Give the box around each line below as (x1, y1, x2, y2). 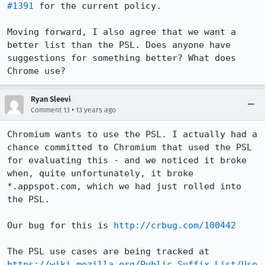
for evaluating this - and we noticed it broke (7, 155, 247, 166)
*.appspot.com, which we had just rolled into (7, 181, 241, 192)
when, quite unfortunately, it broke (7, 168, 193, 179)
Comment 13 (31, 106, 70, 114)
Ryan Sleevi (31, 95, 71, 104)
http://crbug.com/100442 (114, 220, 236, 231)
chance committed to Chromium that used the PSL (7, 142, 252, 153)
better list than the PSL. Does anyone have (7, 40, 231, 50)
